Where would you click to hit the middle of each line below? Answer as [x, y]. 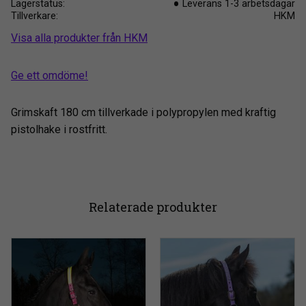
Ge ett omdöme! [50, 75]
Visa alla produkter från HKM [79, 38]
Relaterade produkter [153, 207]
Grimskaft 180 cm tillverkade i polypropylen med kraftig [143, 113]
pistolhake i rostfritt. [59, 130]
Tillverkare [33, 16]
